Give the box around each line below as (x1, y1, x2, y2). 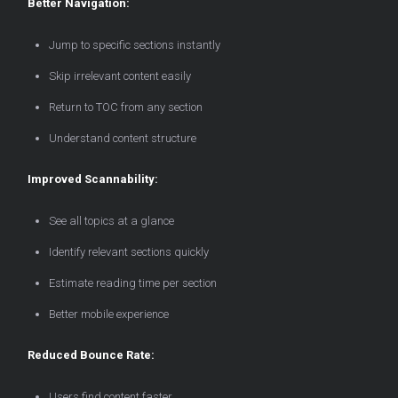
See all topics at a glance (49, 214, 174, 228)
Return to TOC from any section (49, 100, 203, 115)
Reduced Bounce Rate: (28, 348, 155, 362)
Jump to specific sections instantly (49, 38, 220, 52)
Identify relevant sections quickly (49, 245, 209, 259)
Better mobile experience (49, 307, 169, 322)
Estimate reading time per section (49, 276, 217, 291)
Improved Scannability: (28, 172, 158, 187)
